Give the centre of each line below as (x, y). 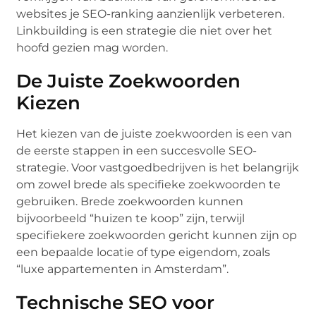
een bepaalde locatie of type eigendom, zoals (144, 252)
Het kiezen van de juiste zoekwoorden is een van (154, 133)
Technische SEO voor (116, 302)
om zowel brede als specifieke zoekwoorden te (149, 184)
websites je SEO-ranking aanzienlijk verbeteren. (151, 13)
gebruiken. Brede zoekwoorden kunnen (130, 201)
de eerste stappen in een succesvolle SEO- (137, 150)
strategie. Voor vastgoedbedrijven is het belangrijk (158, 167)
